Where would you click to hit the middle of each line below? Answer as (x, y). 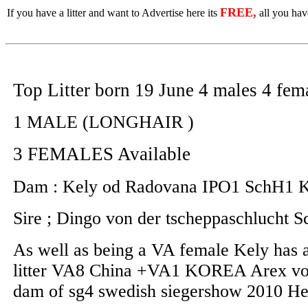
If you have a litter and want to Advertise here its (113, 13)
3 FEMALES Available (102, 154)
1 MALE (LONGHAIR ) (103, 122)
